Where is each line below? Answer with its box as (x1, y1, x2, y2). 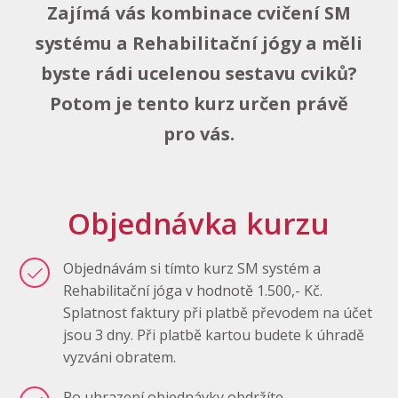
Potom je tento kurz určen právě (50, 92, 348, 115)
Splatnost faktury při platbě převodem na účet (63, 303, 373, 322)
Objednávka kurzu (67, 203, 330, 243)
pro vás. (163, 122, 235, 146)
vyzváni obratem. (63, 347, 177, 367)
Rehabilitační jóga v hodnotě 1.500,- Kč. (63, 281, 323, 300)
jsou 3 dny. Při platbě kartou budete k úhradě (63, 325, 365, 345)
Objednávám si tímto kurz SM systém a (63, 259, 325, 278)
